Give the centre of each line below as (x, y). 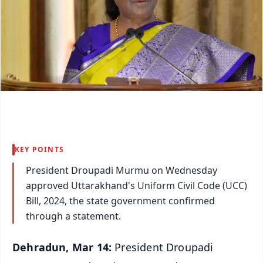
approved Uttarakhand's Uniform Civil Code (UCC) (136, 185)
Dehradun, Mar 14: (64, 247)
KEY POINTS (39, 149)
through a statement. (73, 216)
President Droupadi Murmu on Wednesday (122, 170)
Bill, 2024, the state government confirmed (120, 200)
